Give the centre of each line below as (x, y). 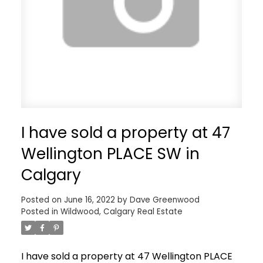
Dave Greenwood (164, 200)
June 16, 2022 (89, 200)
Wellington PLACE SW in (110, 153)
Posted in (39, 211)
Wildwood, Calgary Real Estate (121, 211)
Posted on (42, 200)
